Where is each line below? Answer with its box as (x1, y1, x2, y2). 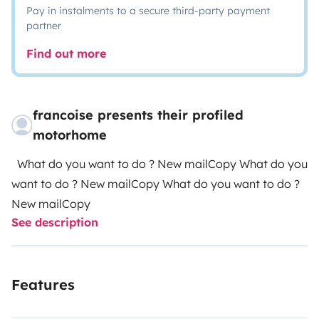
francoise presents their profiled (33, 107, 244, 123)
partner (26, 19, 61, 32)
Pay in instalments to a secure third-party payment (26, 4, 270, 17)
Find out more (26, 46, 106, 61)
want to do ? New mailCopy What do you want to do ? (11, 177, 162, 191)
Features (11, 276, 75, 293)
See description (11, 215, 98, 229)
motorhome (33, 127, 108, 143)
